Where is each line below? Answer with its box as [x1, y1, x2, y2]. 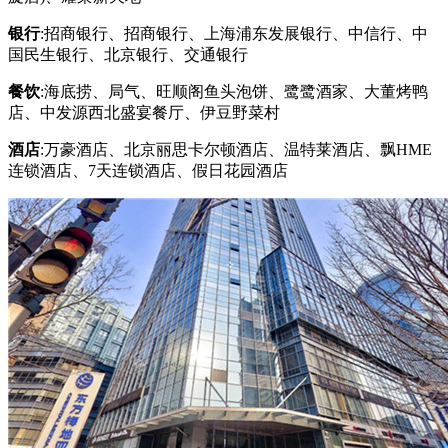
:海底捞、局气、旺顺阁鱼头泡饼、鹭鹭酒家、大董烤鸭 [40, 83, 428, 100]
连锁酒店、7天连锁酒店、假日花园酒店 [8, 162, 288, 179]
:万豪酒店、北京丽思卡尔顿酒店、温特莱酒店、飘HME [40, 141, 432, 158]
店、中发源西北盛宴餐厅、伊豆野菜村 [8, 104, 280, 121]
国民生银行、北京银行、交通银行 [8, 46, 248, 63]
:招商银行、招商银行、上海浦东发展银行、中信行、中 [40, 25, 428, 42]
